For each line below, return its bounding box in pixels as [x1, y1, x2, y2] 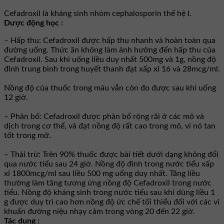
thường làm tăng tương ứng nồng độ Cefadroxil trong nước [4, 178, 211, 187]
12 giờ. [4, 93, 28, 101]
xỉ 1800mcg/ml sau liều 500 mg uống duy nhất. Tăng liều [4, 169, 200, 177]
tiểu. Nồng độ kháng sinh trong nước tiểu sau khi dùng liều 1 [4, 188, 215, 196]
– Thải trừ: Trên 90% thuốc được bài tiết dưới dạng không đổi [4, 150, 218, 158]
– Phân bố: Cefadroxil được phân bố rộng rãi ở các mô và [4, 112, 204, 120]
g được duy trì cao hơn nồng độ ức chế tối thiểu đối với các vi [4, 197, 219, 206]
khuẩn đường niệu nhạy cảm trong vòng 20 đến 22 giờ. [4, 207, 195, 215]
